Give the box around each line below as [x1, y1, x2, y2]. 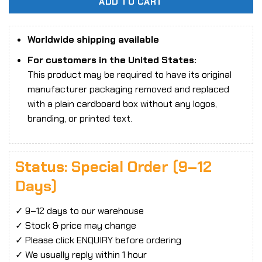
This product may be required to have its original [27, 68, 232, 81]
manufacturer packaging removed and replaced [27, 82, 229, 95]
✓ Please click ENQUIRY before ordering [15, 234, 181, 247]
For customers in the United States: [27, 53, 196, 66]
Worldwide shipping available [27, 33, 159, 46]
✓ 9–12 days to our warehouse [15, 205, 144, 218]
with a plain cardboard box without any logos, [27, 97, 217, 110]
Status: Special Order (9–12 [15, 157, 212, 177]
